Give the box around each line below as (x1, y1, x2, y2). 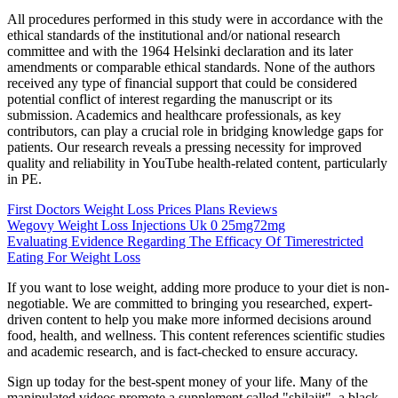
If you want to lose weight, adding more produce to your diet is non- (7, 280, 389, 296)
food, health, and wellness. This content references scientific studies (7, 328, 385, 344)
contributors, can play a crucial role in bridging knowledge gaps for (7, 123, 383, 139)
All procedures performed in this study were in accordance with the (7, 12, 383, 28)
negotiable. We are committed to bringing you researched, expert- (7, 296, 372, 312)
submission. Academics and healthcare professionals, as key (7, 107, 341, 123)
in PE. (7, 171, 42, 187)
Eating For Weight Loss (7, 250, 140, 266)
